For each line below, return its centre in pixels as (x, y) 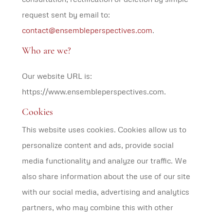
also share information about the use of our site (106, 176)
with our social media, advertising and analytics (105, 192)
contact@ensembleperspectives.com (87, 30)
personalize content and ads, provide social (98, 145)
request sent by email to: (66, 15)
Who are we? (46, 51)
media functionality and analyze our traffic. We (104, 161)
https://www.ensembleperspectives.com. (94, 91)
